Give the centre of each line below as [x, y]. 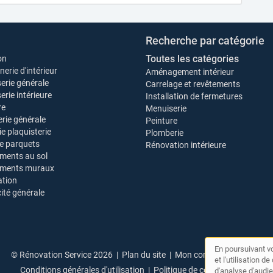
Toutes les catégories [192, 59]
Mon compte [199, 255]
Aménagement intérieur [190, 72]
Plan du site [144, 255]
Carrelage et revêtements [193, 84]
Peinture [161, 121]
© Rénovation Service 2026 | [66, 255]
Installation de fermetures [194, 96]
